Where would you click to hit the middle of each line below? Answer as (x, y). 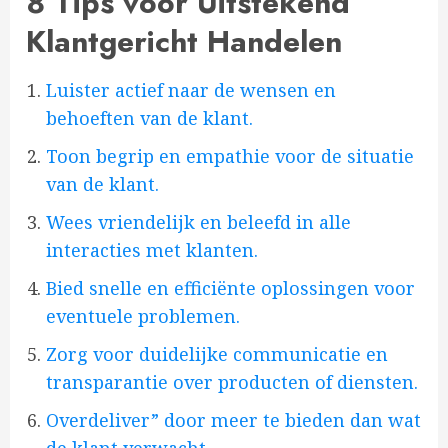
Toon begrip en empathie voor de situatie (230, 156)
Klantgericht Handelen (184, 42)
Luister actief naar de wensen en (191, 90)
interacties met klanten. (152, 250)
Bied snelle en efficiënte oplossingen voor (230, 288)
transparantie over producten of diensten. (232, 382)
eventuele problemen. (143, 316)
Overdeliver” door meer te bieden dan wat (233, 420)
